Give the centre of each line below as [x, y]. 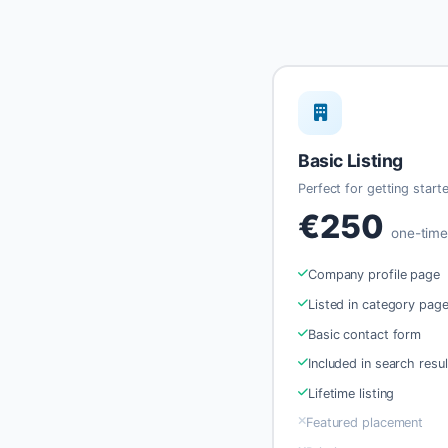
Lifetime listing [351, 393]
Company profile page [373, 275]
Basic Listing [350, 160]
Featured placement [364, 423]
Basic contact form [364, 334]
